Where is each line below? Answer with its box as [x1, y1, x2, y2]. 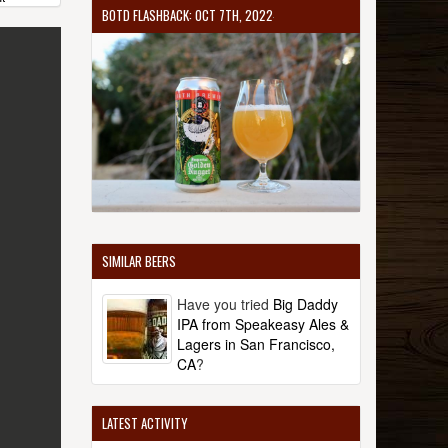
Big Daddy [273, 293, 338, 314]
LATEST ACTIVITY [102, 412, 188, 433]
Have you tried [177, 293, 273, 314]
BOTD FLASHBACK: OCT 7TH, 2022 [102, 5, 273, 25]
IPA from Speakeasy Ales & [177, 313, 349, 334]
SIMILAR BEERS [102, 250, 176, 271]
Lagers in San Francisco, [177, 333, 335, 354]
